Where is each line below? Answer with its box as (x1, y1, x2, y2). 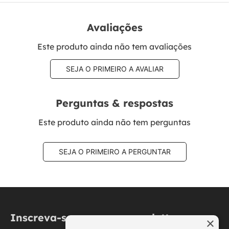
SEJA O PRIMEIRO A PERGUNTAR (58, 147, 171, 156)
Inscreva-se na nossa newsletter (10, 211, 180, 224)
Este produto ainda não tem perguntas (38, 117, 191, 127)
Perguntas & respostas (56, 97, 173, 110)
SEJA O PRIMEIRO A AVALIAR (65, 64, 164, 73)
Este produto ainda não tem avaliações (37, 41, 192, 52)
